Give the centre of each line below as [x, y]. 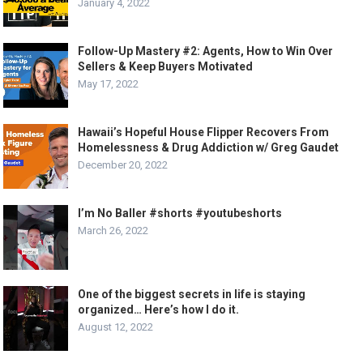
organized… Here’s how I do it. [159, 310]
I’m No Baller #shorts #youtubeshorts [180, 214]
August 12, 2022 [116, 327]
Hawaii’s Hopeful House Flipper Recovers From [204, 132]
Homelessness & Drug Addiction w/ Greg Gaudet [209, 148]
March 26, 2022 [113, 231]
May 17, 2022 [109, 84]
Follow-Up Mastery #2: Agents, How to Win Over [206, 51]
